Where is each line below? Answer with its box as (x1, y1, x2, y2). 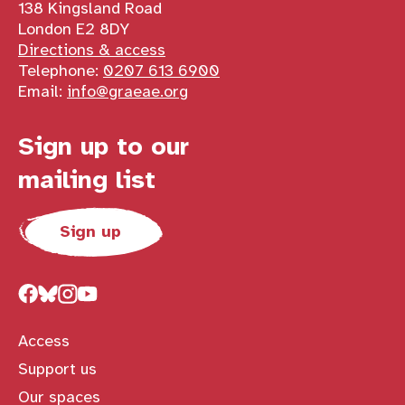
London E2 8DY (18, 18, 129, 39)
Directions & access (18, 39, 165, 60)
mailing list (18, 163, 155, 195)
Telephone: (18, 60, 103, 80)
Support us (18, 358, 97, 379)
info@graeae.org (67, 80, 188, 101)
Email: (18, 80, 67, 101)
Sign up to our (18, 129, 189, 162)
